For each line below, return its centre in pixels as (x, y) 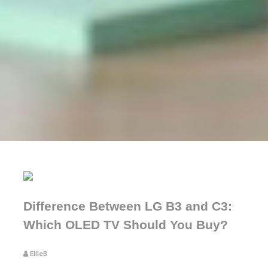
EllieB (39, 254)
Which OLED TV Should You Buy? (126, 225)
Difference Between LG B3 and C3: (128, 206)
